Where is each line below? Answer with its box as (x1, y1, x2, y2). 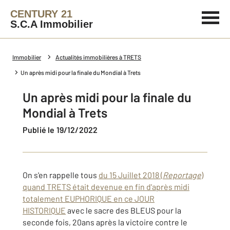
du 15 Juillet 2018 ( (99, 170, 163, 180)
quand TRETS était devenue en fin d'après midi (23, 182, 189, 191)
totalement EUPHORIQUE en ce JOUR (23, 194, 155, 203)
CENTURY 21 (10, 8, 72, 20)
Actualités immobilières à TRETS (55, 53, 141, 61)
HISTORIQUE (23, 205, 66, 215)
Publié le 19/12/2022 (28, 125, 98, 135)
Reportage (163, 170, 201, 180)
